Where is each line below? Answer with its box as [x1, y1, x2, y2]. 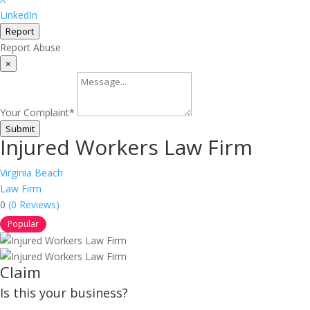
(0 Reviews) [8, 198, 60, 211]
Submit [6, 122, 35, 135]
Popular [8, 218, 39, 230]
